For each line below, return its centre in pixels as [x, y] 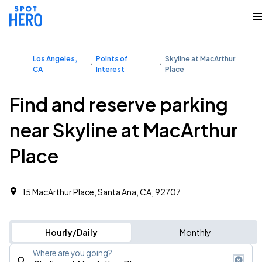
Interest [110, 69]
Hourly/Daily [71, 232]
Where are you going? [73, 253]
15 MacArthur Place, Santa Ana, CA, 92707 [101, 192]
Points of [112, 59]
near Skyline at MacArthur [124, 130]
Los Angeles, [55, 59]
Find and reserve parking [119, 104]
